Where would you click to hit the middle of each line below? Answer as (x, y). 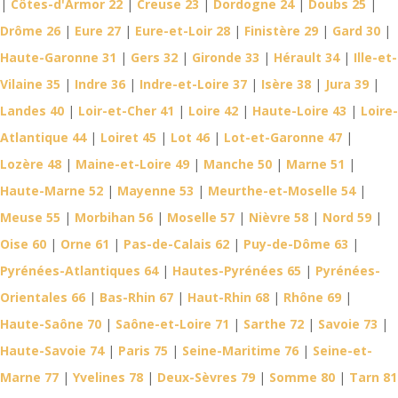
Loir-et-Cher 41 (126, 111)
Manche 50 (238, 164)
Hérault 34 (306, 58)
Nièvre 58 (279, 218)
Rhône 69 (312, 298)
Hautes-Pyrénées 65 (237, 271)
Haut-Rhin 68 (228, 298)
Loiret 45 (128, 138)
